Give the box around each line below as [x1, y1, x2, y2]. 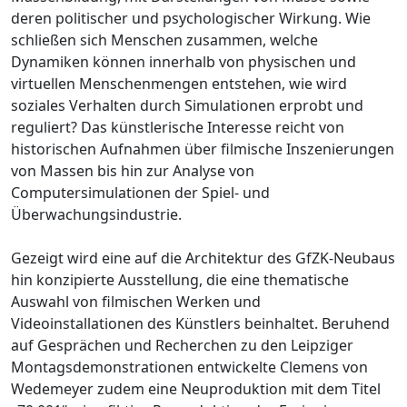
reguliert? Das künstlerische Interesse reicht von [11, 116, 344, 137]
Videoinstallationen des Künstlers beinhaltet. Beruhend [11, 313, 390, 333]
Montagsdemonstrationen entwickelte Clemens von [11, 356, 368, 377]
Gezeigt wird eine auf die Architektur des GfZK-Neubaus [11, 247, 395, 268]
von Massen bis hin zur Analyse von [11, 160, 254, 181]
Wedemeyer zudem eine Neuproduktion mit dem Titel [11, 378, 381, 399]
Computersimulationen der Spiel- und [11, 182, 270, 203]
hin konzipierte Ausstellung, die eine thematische [11, 269, 349, 290]
